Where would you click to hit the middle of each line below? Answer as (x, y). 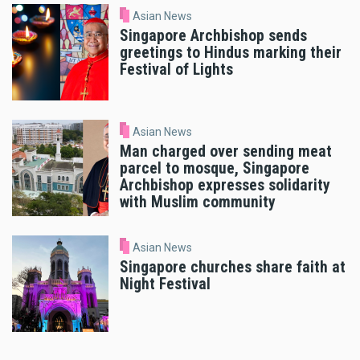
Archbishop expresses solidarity (225, 185)
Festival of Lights (176, 70)
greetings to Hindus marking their (231, 53)
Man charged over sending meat (226, 151)
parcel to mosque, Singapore (215, 168)
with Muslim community (198, 202)
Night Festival (165, 284)
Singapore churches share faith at (233, 267)
